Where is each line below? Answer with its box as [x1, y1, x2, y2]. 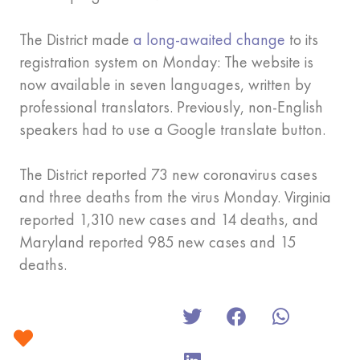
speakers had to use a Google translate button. [19, 119, 325, 141]
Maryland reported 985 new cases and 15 [19, 231, 296, 253]
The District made [19, 29, 133, 51]
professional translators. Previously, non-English [19, 96, 323, 118]
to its [285, 29, 318, 51]
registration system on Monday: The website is [19, 51, 313, 73]
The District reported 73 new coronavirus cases [19, 164, 317, 186]
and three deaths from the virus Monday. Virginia [19, 186, 331, 208]
